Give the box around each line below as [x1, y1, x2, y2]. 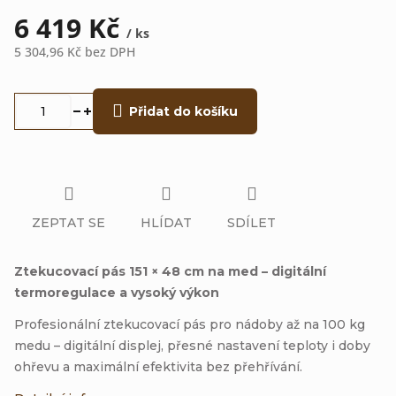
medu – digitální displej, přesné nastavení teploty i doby [14, 337, 370, 354]
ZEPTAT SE [32, 214, 105, 231]
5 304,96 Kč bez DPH [14, 43, 135, 60]
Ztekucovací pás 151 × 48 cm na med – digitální [14, 263, 326, 279]
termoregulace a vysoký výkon [14, 284, 219, 301]
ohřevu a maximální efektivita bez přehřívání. [14, 358, 302, 375]
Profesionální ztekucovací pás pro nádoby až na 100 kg [14, 316, 365, 332]
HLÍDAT [141, 214, 192, 231]
